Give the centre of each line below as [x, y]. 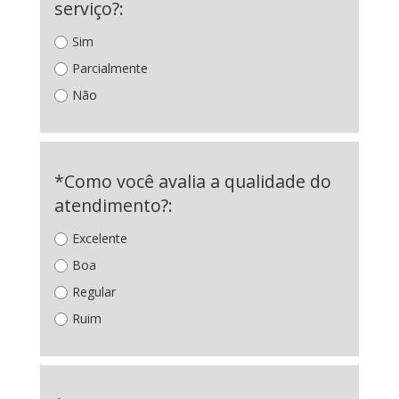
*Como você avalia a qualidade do [193, 181]
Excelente [100, 238]
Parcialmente [110, 68]
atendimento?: [114, 205]
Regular [94, 292]
